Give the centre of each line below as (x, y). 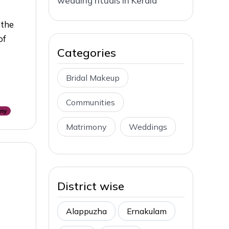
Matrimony (86, 127)
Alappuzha (86, 211)
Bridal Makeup (93, 77)
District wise (91, 186)
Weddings (148, 127)
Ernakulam (147, 211)
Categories (87, 52)
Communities (90, 102)
